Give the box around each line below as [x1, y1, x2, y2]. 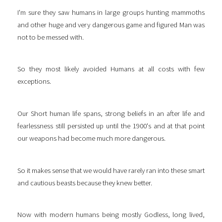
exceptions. [17, 77, 51, 86]
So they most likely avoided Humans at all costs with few [17, 64, 205, 74]
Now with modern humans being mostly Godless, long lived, [17, 210, 205, 220]
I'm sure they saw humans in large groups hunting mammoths [17, 7, 205, 17]
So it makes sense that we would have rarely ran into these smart [17, 166, 205, 175]
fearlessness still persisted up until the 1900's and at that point [17, 121, 205, 131]
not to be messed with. [17, 32, 84, 42]
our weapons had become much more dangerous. [17, 134, 166, 143]
